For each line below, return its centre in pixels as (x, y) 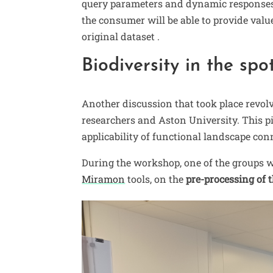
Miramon (104, 179)
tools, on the (156, 179)
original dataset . (122, 36)
